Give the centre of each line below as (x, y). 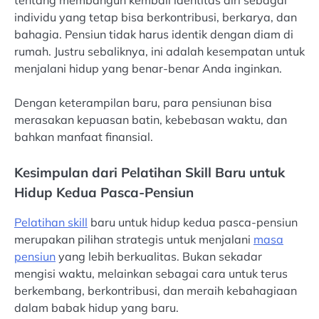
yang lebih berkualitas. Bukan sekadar (159, 256)
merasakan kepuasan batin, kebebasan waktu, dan (151, 119)
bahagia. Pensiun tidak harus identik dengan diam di (154, 34)
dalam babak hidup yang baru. (96, 307)
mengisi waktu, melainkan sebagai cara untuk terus (151, 273)
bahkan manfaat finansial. (84, 136)
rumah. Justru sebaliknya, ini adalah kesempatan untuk (159, 51)
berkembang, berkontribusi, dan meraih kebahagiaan (156, 290)
